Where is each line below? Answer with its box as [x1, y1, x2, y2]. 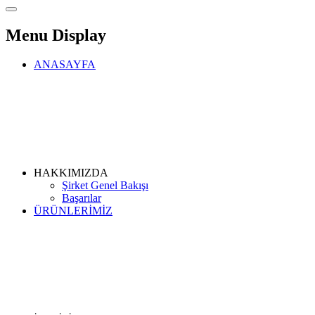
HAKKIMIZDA [34, 167, 110, 179]
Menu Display [6, 25, 106, 44]
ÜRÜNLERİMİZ [34, 205, 112, 217]
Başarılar [62, 192, 101, 205]
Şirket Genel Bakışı [62, 179, 148, 192]
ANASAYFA [34, 58, 96, 71]
